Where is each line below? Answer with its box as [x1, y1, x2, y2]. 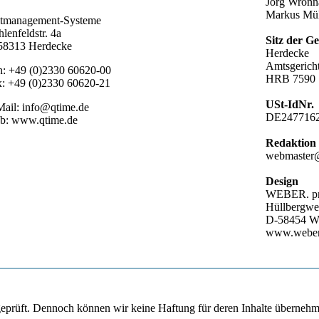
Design [266, 175, 299, 188]
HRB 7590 [266, 73, 316, 85]
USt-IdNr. [266, 98, 315, 111]
